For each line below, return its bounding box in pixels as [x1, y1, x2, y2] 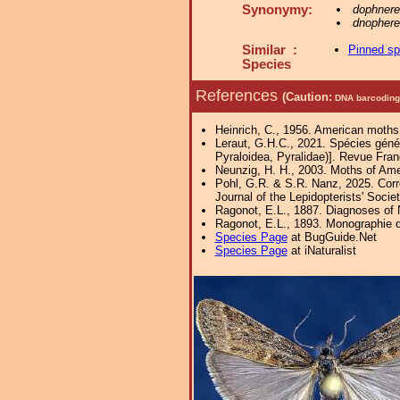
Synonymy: [242, 3, 312, 17]
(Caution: [282, 90, 332, 104]
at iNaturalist [287, 244, 356, 257]
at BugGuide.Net [287, 230, 377, 244]
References [196, 86, 282, 104]
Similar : [242, 43, 297, 57]
